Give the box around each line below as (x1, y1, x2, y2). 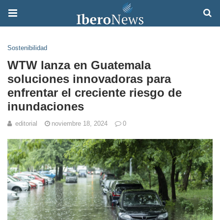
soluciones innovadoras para (7, 72, 171, 85)
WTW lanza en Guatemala (7, 58, 151, 72)
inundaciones (7, 100, 84, 113)
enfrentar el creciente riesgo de (7, 86, 182, 99)
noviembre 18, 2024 (52, 120, 108, 127)
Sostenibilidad (7, 44, 47, 52)
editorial (15, 120, 37, 127)
